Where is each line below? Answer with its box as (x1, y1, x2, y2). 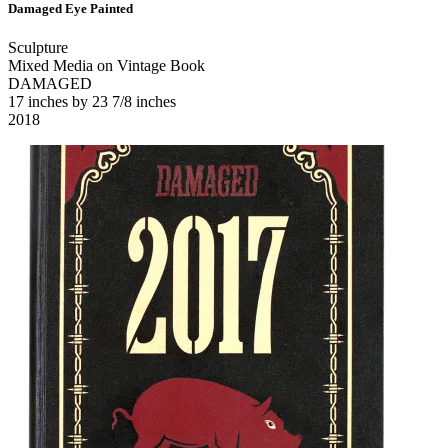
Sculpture (8, 39, 68, 57)
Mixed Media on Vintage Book (8, 57, 205, 75)
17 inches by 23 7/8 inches (8, 93, 176, 111)
